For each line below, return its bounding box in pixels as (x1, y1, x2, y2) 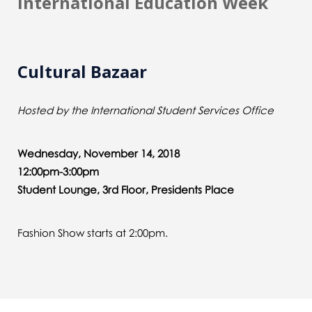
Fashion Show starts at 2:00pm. (17, 226, 168, 239)
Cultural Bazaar (17, 59, 147, 83)
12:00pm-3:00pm (17, 164, 99, 178)
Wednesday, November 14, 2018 (17, 146, 180, 159)
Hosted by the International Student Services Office (17, 103, 274, 116)
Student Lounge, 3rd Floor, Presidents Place (17, 182, 234, 196)
